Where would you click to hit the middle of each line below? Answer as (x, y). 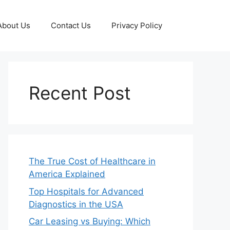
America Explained (67, 174)
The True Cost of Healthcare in (92, 161)
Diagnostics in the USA (76, 204)
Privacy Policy (137, 25)
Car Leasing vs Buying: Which (90, 221)
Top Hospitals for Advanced (86, 191)
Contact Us (71, 25)
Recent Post (80, 93)
